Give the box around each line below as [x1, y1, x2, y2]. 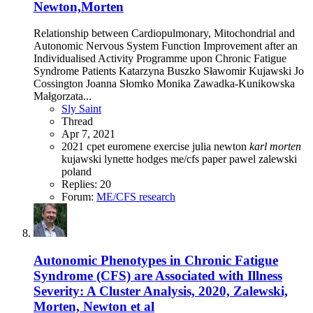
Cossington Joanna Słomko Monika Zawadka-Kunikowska [34, 78, 295, 90]
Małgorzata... [34, 90, 92, 103]
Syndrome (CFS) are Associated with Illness [34, 268, 282, 284]
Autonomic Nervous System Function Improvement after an [34, 40, 298, 52]
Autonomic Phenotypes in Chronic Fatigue [34, 253, 278, 268]
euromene [108, 140, 154, 153]
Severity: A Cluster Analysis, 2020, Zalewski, [34, 284, 288, 299]
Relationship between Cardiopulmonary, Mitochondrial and [34, 27, 295, 40]
